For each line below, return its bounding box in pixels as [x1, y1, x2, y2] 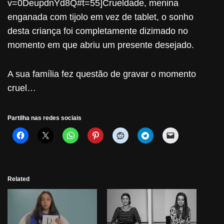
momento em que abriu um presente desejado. [7, 40, 194, 50]
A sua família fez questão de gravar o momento [7, 69, 196, 79]
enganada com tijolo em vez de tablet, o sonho [7, 12, 193, 22]
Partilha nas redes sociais [7, 114, 81, 121]
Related [7, 175, 29, 182]
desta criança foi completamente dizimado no [7, 26, 188, 36]
